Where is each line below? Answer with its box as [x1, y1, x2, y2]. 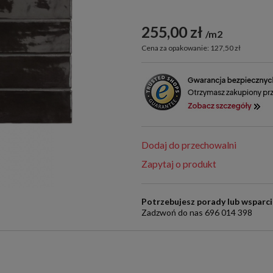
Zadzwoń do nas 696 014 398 [141, 207, 253, 218]
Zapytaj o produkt [141, 158, 217, 170]
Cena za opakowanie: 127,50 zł [141, 43, 241, 53]
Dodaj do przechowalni [141, 140, 237, 151]
